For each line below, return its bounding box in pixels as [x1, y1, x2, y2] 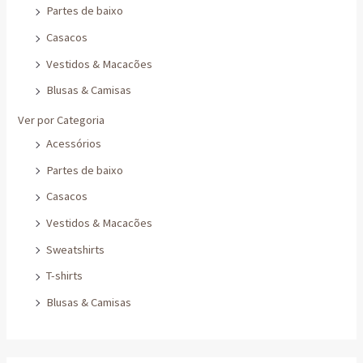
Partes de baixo [46, 127, 124, 143]
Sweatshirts [46, 207, 105, 222]
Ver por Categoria [18, 77, 105, 92]
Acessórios [46, 100, 102, 116]
